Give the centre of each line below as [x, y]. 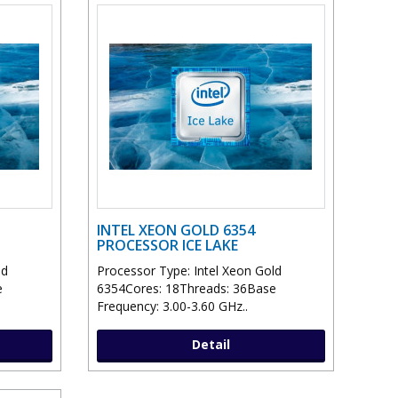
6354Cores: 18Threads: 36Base [186, 289]
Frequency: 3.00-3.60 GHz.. [172, 306]
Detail [211, 345]
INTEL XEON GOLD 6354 [175, 231]
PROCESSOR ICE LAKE [167, 246]
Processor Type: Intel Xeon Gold [189, 271]
